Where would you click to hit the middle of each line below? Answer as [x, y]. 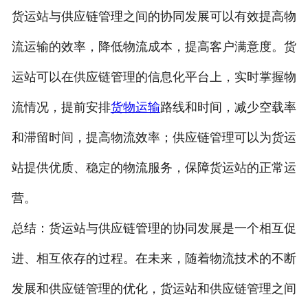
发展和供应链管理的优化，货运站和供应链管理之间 [154, 288]
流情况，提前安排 [61, 107]
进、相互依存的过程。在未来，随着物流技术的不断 [154, 258]
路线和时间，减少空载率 [228, 107]
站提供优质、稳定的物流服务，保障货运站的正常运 [154, 167]
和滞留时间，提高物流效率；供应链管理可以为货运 [154, 137]
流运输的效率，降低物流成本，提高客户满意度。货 [154, 46]
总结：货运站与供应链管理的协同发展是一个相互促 [154, 228]
